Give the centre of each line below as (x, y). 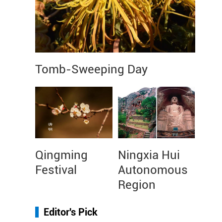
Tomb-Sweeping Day (91, 69)
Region (137, 185)
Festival (56, 170)
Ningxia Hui (149, 155)
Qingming (61, 155)
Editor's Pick (71, 212)
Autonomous (153, 170)
